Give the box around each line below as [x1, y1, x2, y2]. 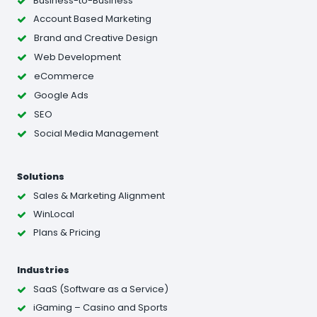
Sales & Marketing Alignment [33, 189, 165, 203]
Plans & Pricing [33, 226, 100, 240]
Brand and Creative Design [34, 30, 158, 45]
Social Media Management [34, 126, 158, 140]
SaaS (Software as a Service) [33, 282, 168, 296]
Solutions [17, 170, 64, 183]
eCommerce [34, 69, 94, 83]
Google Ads [34, 88, 88, 102]
